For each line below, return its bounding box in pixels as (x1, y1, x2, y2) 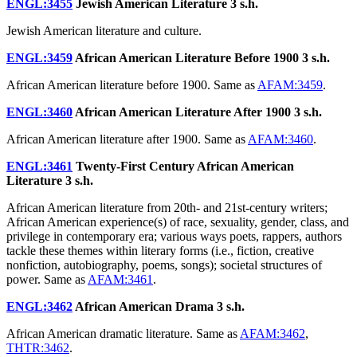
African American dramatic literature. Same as (6, 326, 240, 340)
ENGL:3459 (6, 50, 73, 65)
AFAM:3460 (248, 131, 313, 146)
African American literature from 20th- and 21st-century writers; (6, 200, 328, 214)
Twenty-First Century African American (73, 159, 294, 173)
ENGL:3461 (6, 159, 73, 173)
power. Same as (6, 272, 88, 286)
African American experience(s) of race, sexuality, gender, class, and (6, 214, 349, 229)
